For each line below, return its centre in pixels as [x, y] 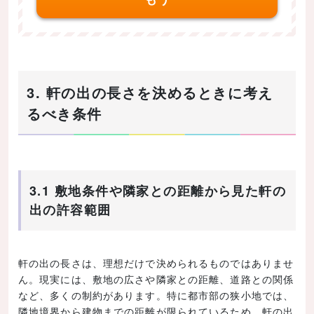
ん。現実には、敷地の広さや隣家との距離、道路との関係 [156, 279]
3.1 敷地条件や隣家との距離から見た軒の [158, 191]
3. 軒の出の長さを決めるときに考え [150, 93]
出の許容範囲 [70, 210]
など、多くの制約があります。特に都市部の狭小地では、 [156, 295]
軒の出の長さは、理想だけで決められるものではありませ [156, 263]
